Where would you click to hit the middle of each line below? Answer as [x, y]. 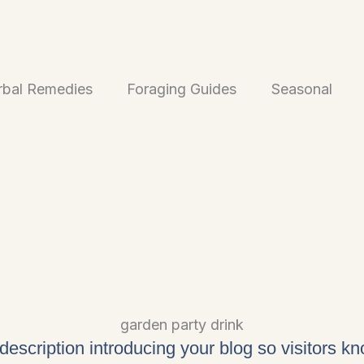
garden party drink [182, 324]
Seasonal [301, 89]
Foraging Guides [182, 89]
